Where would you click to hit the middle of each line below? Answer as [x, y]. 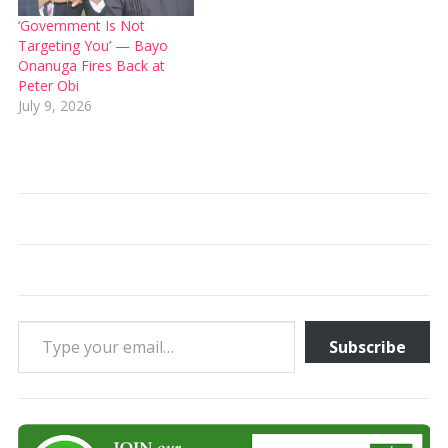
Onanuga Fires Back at [91, 65]
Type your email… [42, 319]
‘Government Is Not [81, 25]
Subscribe [368, 346]
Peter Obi [48, 85]
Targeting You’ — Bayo [92, 45]
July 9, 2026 [54, 105]
